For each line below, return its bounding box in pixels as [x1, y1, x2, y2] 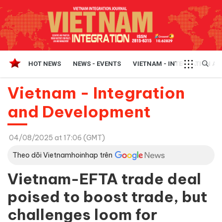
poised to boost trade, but [7, 187, 207, 206]
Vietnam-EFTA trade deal [7, 169, 201, 188]
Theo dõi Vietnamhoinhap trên [12, 150, 112, 160]
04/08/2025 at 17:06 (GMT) [9, 133, 105, 142]
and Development [7, 101, 151, 121]
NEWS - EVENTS [73, 59, 121, 67]
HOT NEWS [28, 59, 61, 67]
